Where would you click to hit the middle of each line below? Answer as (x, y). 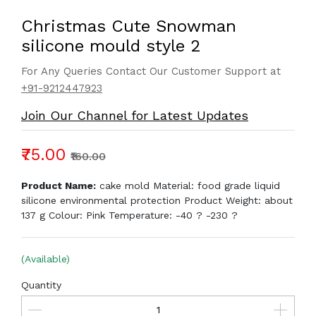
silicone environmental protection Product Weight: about (157, 200)
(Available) (45, 259)
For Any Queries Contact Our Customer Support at (151, 71)
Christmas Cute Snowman (129, 26)
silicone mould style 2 (111, 46)
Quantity (41, 285)
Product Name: (59, 186)
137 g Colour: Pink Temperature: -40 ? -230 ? (129, 215)
